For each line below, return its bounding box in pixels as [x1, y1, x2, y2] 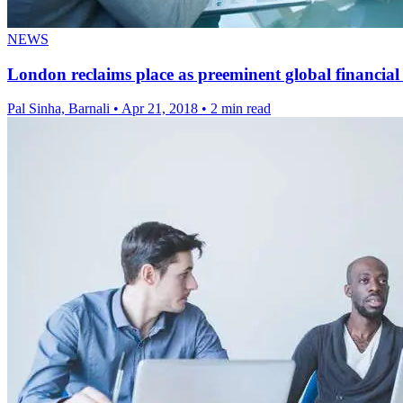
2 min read [210, 101, 271, 117]
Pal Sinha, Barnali [7, 101, 113, 117]
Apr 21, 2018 [121, 101, 198, 117]
